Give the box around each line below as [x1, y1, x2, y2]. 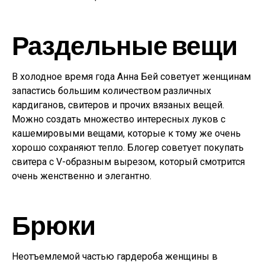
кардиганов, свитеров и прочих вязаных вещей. [12, 99, 224, 111]
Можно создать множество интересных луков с [12, 114, 225, 125]
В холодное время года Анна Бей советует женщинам [12, 71, 251, 82]
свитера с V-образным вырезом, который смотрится [12, 156, 245, 167]
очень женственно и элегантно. [12, 170, 151, 182]
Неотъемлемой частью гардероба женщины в [12, 251, 218, 262]
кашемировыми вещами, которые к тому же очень [12, 128, 241, 139]
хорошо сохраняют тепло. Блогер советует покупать [12, 142, 244, 153]
